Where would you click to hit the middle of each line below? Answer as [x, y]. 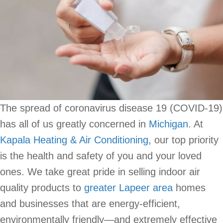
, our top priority [183, 140]
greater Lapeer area [128, 187]
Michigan [168, 124]
